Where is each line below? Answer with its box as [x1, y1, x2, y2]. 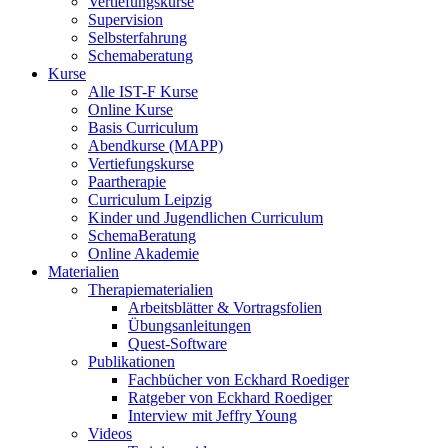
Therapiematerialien [88, 281, 213, 298]
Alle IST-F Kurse [88, 83, 198, 100]
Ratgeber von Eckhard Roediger [128, 389, 332, 406]
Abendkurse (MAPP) [88, 137, 223, 154]
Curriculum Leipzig [88, 191, 212, 208]
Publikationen [88, 353, 175, 370]
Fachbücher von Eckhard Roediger [128, 371, 349, 388]
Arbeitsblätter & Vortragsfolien [128, 299, 322, 316]
